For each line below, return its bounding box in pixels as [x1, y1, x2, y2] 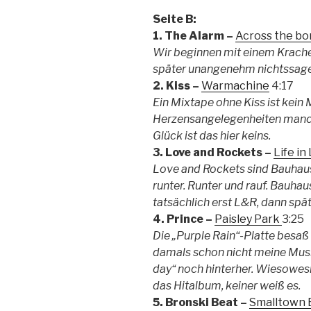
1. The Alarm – [153, 28, 235, 42]
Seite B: [153, 12, 196, 26]
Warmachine [201, 78, 269, 92]
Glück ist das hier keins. [153, 128, 271, 142]
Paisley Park [215, 212, 282, 226]
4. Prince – [153, 212, 215, 226]
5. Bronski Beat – [153, 295, 249, 309]
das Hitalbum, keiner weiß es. [153, 278, 301, 292]
